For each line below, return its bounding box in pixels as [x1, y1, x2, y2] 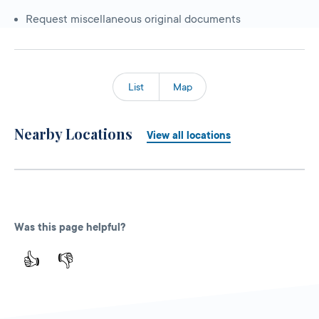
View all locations [147, 129, 231, 141]
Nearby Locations [14, 123, 132, 143]
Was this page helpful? [14, 221, 125, 233]
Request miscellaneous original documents [26, 12, 241, 26]
